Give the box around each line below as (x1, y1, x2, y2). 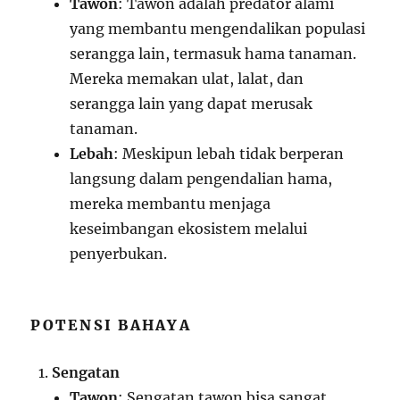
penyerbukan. (70, 244, 168, 262)
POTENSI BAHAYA (30, 315, 191, 334)
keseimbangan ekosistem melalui (70, 219, 308, 237)
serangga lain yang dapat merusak (70, 94, 313, 112)
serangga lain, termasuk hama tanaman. (70, 44, 357, 62)
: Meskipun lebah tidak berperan (113, 144, 345, 162)
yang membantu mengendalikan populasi (70, 19, 366, 37)
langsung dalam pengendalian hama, (70, 169, 333, 187)
